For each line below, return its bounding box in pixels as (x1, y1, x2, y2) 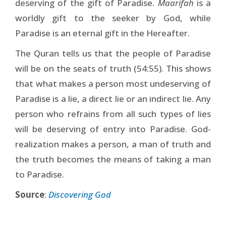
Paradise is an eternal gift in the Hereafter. (15, 27, 190, 39)
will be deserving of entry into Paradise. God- (15, 123, 211, 135)
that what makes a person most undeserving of (15, 77, 211, 89)
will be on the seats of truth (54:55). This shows (15, 62, 211, 74)
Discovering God (48, 188, 111, 200)
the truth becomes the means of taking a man (15, 153, 211, 165)
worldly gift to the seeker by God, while (15, 12, 211, 24)
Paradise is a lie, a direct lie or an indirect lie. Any (15, 92, 211, 104)
